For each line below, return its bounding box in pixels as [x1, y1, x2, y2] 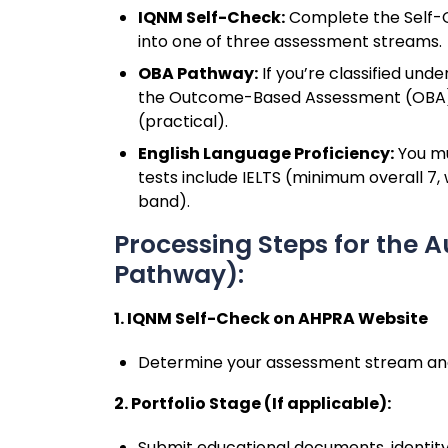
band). [138, 190, 190, 213]
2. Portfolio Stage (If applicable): [114, 392, 391, 415]
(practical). [138, 110, 228, 133]
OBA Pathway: [138, 62, 258, 85]
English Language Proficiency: [138, 142, 394, 165]
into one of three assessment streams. [138, 30, 442, 53]
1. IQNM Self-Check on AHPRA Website [114, 307, 428, 330]
